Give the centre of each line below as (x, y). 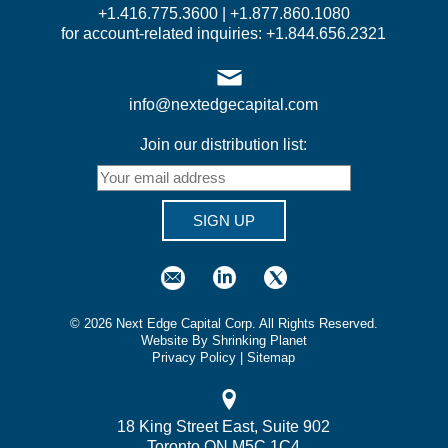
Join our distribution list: (224, 144)
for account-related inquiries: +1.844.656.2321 (224, 33)
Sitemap (271, 357)
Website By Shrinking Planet (223, 340)
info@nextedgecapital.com (224, 104)
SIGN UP (223, 220)
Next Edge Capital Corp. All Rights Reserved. (244, 323)
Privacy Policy (194, 357)
